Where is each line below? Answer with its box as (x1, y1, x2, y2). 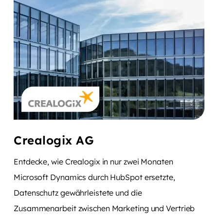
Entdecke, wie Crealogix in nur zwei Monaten (14, 156, 173, 166)
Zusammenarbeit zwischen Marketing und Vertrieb (14, 203, 195, 213)
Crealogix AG (14, 132, 94, 147)
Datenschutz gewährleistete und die (14, 187, 142, 198)
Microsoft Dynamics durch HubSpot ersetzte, (14, 172, 175, 182)
